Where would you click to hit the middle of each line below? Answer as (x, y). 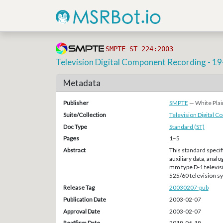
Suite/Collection (84, 114)
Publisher (76, 103)
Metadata (82, 83)
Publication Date (84, 199)
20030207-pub (189, 187)
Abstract (74, 150)
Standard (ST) (187, 126)
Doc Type (75, 126)
